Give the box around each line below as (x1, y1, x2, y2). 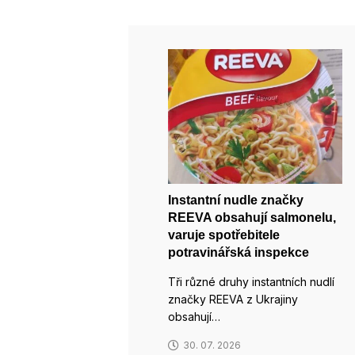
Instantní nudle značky (168, 193, 303, 208)
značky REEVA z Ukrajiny (168, 292, 298, 307)
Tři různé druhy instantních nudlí (168, 275, 334, 289)
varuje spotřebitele (168, 228, 280, 242)
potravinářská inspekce (168, 246, 309, 260)
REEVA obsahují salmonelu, (168, 211, 336, 225)
